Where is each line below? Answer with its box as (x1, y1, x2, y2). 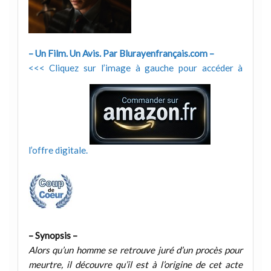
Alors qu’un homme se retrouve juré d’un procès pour (28, 244, 243, 256)
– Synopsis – (28, 230, 77, 241)
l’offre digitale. (28, 145, 90, 156)
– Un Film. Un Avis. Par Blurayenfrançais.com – (28, 47, 214, 59)
